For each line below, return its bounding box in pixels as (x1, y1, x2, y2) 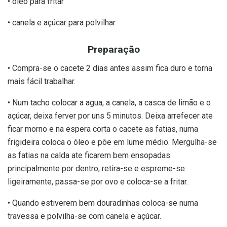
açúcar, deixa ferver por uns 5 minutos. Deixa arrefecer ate (8, 110, 213, 121)
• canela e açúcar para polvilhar (8, 18, 116, 28)
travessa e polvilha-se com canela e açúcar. (8, 211, 161, 221)
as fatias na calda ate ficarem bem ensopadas (8, 150, 170, 160)
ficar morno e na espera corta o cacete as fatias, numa (8, 124, 198, 134)
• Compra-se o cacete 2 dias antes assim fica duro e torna (8, 63, 212, 73)
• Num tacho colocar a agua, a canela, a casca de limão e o (8, 97, 211, 107)
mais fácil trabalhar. (8, 76, 75, 86)
